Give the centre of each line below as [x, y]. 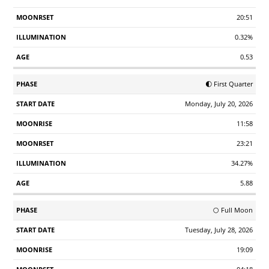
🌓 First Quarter [229, 83]
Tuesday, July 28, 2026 [219, 229]
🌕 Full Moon [233, 210]
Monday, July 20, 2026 [219, 103]
